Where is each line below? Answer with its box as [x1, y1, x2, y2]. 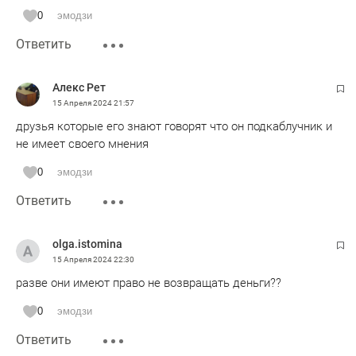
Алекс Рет [52, 80, 106, 94]
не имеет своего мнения [16, 136, 149, 151]
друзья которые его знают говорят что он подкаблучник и [16, 118, 332, 133]
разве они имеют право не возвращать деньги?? [16, 275, 281, 290]
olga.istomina [52, 237, 122, 250]
